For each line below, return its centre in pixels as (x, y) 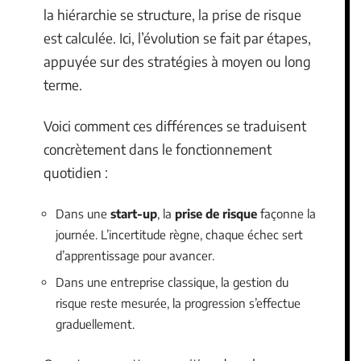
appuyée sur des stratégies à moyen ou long (177, 61)
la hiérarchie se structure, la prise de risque (172, 14)
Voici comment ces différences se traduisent (175, 126)
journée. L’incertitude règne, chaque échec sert (179, 234)
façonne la (286, 213)
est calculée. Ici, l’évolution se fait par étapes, (177, 37)
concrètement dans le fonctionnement (158, 149)
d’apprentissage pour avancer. (135, 255)
